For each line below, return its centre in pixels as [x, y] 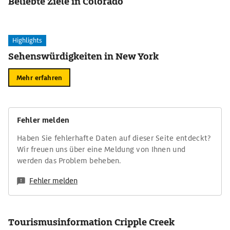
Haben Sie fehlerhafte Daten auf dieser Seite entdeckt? [114, 138]
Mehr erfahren [39, 78]
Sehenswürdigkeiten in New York [84, 56]
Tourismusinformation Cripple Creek [91, 222]
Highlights [27, 40]
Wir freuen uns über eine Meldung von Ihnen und [101, 149]
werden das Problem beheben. [69, 161]
